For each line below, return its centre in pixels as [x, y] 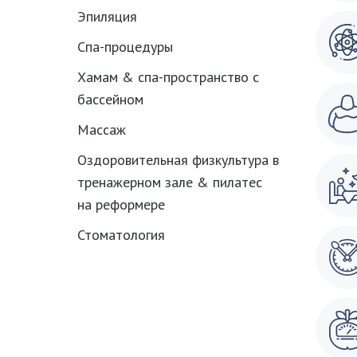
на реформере [121, 204]
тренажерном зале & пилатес [170, 182]
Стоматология [121, 235]
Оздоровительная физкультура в [178, 160]
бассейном [110, 99]
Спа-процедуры [125, 47]
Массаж [102, 129]
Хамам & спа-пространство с [168, 77]
